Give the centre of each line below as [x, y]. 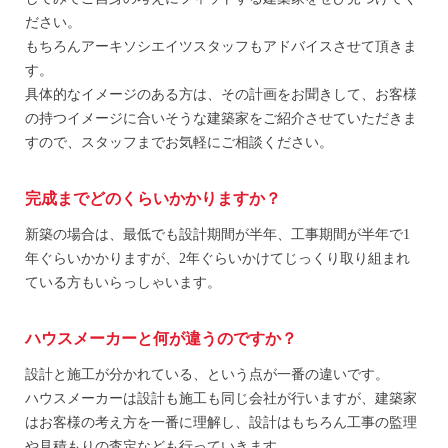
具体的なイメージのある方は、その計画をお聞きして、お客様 [221, 95]
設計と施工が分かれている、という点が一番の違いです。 [207, 375]
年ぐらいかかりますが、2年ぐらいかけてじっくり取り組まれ [217, 259]
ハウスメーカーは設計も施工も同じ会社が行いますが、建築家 [221, 399]
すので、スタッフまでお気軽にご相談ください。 [179, 143]
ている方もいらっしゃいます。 [123, 283]
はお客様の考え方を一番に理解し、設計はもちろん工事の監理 [221, 423]
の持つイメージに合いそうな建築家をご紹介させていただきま [221, 119]
